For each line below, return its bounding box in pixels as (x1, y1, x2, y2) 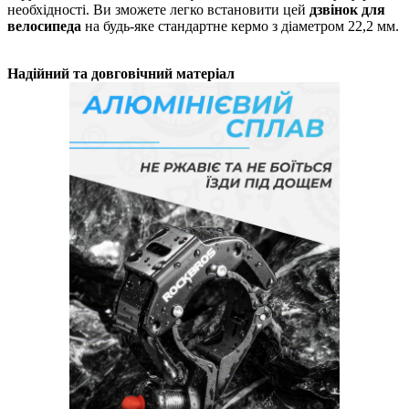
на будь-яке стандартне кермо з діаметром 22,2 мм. (81, 17, 399, 34)
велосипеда (7, 17, 81, 34)
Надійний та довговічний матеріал (7, 65, 235, 81)
